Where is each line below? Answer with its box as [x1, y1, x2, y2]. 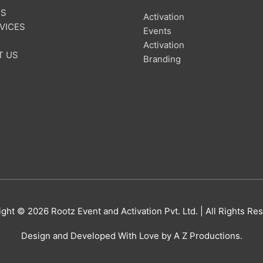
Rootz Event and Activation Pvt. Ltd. [51, 205, 198, 217]
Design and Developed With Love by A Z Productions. [21, 230, 242, 242]
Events [143, 25, 171, 37]
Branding [143, 53, 181, 65]
